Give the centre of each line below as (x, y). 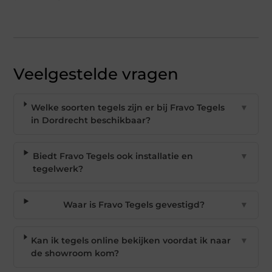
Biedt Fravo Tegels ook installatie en (113, 156)
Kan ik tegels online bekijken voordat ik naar (131, 240)
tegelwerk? (58, 168)
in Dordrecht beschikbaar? (90, 120)
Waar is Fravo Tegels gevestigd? (134, 204)
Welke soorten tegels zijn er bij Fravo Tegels (127, 107)
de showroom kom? (75, 253)
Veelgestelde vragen (96, 74)
